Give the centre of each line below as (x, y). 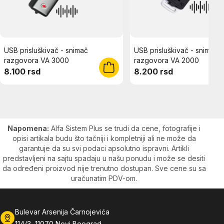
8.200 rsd (153, 71)
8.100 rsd (22, 71)
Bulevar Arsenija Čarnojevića (62, 211)
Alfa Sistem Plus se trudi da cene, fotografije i (125, 128)
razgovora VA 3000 (36, 60)
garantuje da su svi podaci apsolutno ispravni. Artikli (104, 148)
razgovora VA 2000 (166, 60)
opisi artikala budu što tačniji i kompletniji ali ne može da (104, 138)
